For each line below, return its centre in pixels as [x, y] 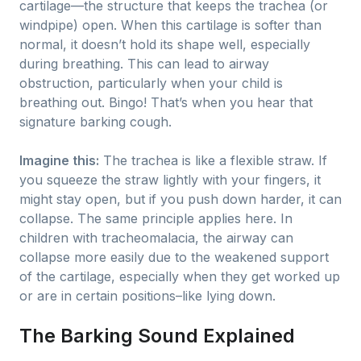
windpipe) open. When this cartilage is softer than [170, 25]
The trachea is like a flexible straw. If [213, 160]
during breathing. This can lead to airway [144, 64]
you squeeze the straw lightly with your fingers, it [170, 180]
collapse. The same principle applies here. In [156, 218]
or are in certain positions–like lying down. [147, 296]
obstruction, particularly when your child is [151, 83]
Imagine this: [59, 160]
